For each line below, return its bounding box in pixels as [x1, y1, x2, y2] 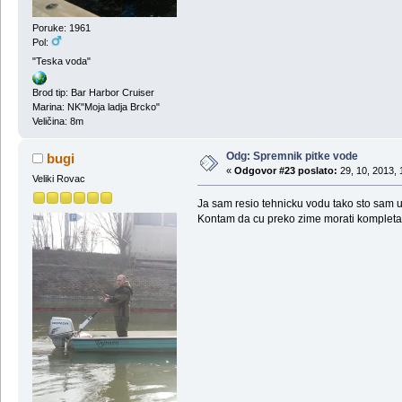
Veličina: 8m [31, 116, 83, 127]
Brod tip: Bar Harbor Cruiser [31, 87, 154, 99]
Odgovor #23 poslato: [233, 165, 337, 177]
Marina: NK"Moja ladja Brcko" [31, 101, 160, 113]
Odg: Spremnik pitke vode [225, 150, 358, 163]
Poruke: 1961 [31, 22, 91, 33]
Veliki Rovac [31, 173, 85, 185]
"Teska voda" [31, 56, 91, 67]
